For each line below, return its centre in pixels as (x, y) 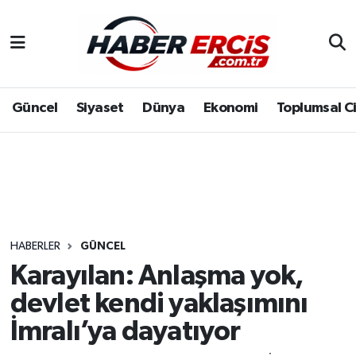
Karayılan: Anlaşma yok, (157, 276)
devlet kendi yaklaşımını (159, 304)
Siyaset (100, 108)
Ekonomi (230, 108)
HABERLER (35, 247)
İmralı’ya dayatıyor (125, 331)
